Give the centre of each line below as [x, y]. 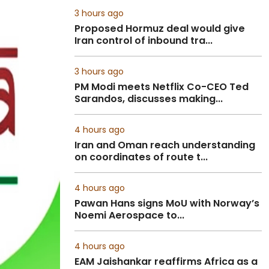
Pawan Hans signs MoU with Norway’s [167, 203]
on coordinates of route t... [141, 157]
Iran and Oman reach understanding [165, 145]
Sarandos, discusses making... [149, 99]
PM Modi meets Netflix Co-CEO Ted [162, 87]
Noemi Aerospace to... [129, 215]
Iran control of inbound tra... [144, 41]
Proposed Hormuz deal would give [160, 29]
